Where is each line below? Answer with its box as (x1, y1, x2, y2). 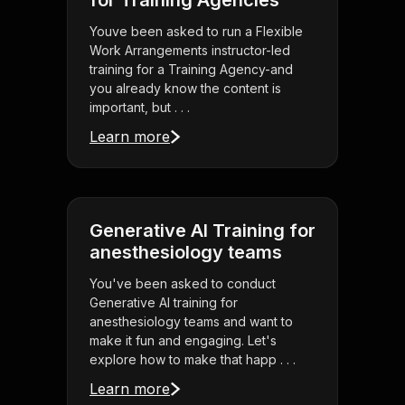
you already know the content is (89, 80, 281, 97)
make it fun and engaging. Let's (89, 333, 277, 349)
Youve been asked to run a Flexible (89, 24, 303, 40)
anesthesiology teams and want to (89, 314, 293, 330)
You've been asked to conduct (89, 276, 276, 292)
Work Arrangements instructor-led (89, 42, 290, 59)
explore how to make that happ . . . (89, 352, 296, 368)
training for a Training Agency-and (89, 61, 293, 78)
